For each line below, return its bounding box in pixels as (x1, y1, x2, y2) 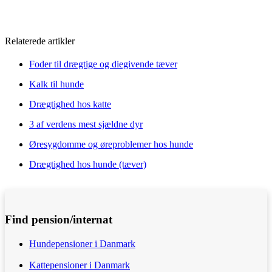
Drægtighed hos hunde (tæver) (29, 159, 146, 170)
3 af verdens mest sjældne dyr (29, 119, 143, 130)
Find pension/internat (5, 213, 112, 226)
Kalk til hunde (29, 79, 84, 90)
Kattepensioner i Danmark (29, 260, 130, 271)
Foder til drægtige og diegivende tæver (29, 59, 177, 70)
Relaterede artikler (5, 36, 75, 47)
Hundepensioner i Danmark (29, 239, 135, 250)
